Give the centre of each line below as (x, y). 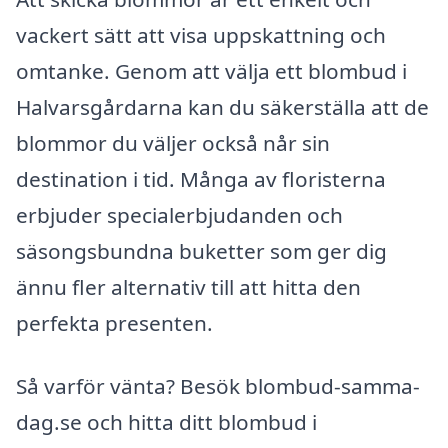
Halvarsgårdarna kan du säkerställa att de (222, 106)
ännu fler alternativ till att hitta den (188, 286)
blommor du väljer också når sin (173, 142)
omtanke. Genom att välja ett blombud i (211, 70)
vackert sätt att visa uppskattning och (201, 34)
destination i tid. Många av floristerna (201, 178)
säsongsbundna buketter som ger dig (201, 250)
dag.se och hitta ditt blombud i (166, 422)
